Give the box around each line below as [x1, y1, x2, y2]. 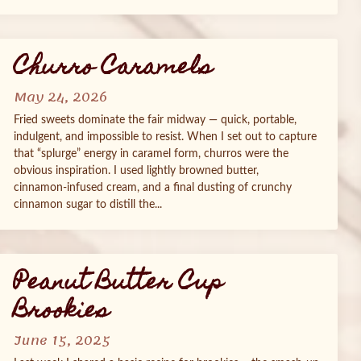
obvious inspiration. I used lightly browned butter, [14, 165, 259, 176]
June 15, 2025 [14, 329, 110, 353]
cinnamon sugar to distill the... [14, 199, 162, 210]
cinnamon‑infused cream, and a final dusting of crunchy [14, 182, 292, 193]
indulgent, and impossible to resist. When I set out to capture [14, 131, 317, 143]
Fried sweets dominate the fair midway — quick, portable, [14, 114, 297, 126]
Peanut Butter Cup [14, 263, 223, 305]
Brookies [14, 291, 109, 334]
